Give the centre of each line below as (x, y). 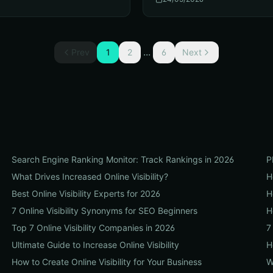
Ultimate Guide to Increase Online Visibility (95, 245)
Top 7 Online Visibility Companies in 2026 (93, 228)
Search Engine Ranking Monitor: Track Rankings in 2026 (122, 159)
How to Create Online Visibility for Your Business (106, 262)
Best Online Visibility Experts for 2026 (86, 193)
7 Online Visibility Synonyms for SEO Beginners (104, 211)
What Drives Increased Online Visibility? (90, 176)
